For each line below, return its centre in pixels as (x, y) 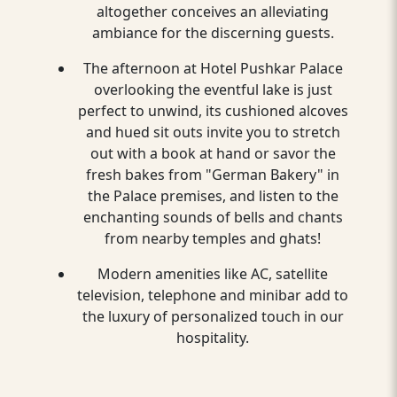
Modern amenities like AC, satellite (213, 273)
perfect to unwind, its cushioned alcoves (213, 110)
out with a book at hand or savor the (213, 153)
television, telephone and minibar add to (213, 295)
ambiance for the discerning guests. (213, 32)
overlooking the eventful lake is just (213, 89)
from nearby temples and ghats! (213, 238)
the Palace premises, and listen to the (213, 195)
